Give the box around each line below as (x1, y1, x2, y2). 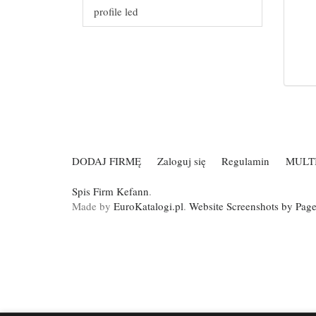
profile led (94, 4, 138, 18)
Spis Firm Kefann (72, 184, 149, 198)
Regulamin (221, 153, 269, 168)
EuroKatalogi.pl (114, 199, 183, 213)
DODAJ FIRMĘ (72, 153, 141, 168)
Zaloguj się (157, 153, 206, 168)
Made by (72, 199, 114, 213)
